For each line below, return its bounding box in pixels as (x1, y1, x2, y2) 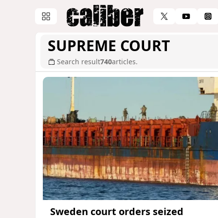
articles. (112, 57, 138, 66)
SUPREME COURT (48, 36, 170, 55)
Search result (57, 57, 100, 66)
